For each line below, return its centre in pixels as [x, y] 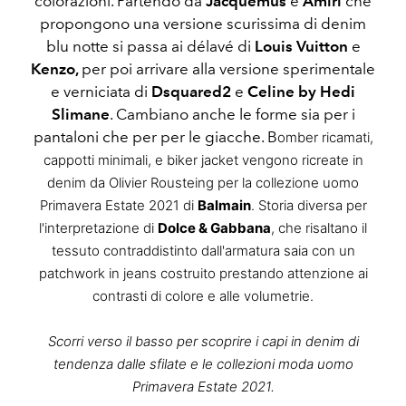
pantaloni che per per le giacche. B [155, 137]
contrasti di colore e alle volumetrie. [203, 296]
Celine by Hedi [300, 92]
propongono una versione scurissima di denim [203, 24]
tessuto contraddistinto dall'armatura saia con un [203, 251]
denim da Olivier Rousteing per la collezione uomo [203, 183]
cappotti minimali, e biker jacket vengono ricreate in [203, 160]
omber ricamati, [325, 138]
